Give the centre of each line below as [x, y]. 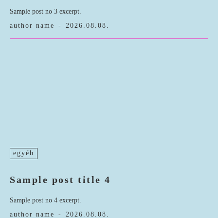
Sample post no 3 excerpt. [45, 12]
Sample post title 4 [60, 180]
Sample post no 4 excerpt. [45, 200]
